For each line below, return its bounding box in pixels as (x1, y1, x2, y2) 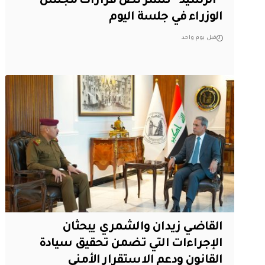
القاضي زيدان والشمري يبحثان (62, 221, 223, 234)
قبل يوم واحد (181, 35, 216, 42)
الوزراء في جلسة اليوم (109, 11, 223, 25)
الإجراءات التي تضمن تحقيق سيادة (38, 237, 223, 251)
